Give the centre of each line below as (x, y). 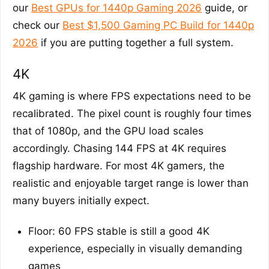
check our (38, 25)
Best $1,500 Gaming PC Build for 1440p (158, 25)
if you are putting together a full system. (136, 42)
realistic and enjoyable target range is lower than (131, 183)
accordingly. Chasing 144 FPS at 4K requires (119, 148)
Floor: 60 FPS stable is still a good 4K (119, 231)
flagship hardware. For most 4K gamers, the (119, 165)
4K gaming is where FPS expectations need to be (132, 96)
